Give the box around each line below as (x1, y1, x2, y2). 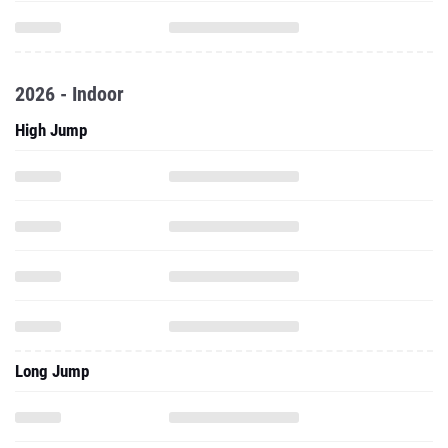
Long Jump (15, 361, 89, 381)
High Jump (15, 120, 87, 140)
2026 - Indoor (15, 82, 124, 106)
